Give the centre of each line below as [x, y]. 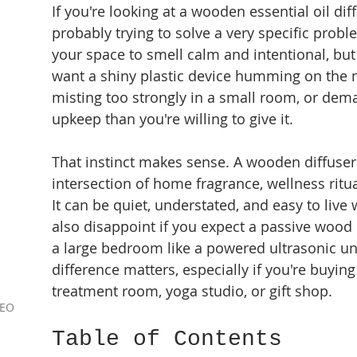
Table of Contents [167, 339]
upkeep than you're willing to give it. [173, 119]
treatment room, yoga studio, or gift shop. [192, 291]
